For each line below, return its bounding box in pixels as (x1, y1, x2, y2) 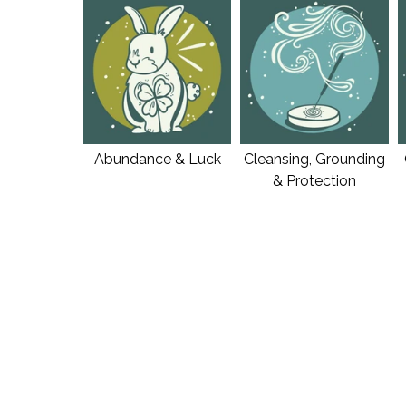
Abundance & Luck (93, 150, 221, 168)
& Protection (272, 171, 356, 189)
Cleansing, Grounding (243, 150, 385, 168)
